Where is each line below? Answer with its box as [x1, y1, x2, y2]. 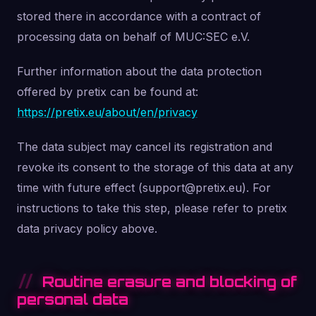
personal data [17, 290, 128, 308]
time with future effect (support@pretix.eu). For [17, 181, 271, 195]
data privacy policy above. [17, 221, 157, 236]
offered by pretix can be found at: [17, 85, 198, 99]
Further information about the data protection [17, 64, 262, 78]
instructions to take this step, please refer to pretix [17, 201, 287, 215]
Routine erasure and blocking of [42, 272, 297, 291]
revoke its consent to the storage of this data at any [17, 160, 293, 174]
